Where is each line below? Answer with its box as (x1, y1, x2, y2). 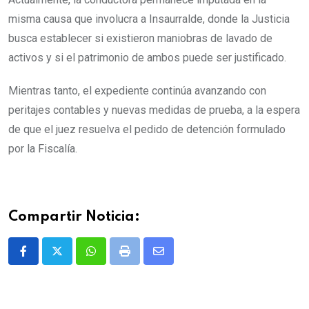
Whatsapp (90, 252, 139, 266)
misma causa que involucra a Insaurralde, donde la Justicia (8, 12, 290, 26)
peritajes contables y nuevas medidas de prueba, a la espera (8, 103, 300, 117)
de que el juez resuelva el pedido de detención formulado (8, 122, 286, 136)
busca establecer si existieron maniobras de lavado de (8, 31, 272, 45)
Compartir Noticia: (8, 210, 140, 224)
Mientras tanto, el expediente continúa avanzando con (8, 83, 266, 97)
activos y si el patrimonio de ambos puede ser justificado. (8, 50, 286, 64)
